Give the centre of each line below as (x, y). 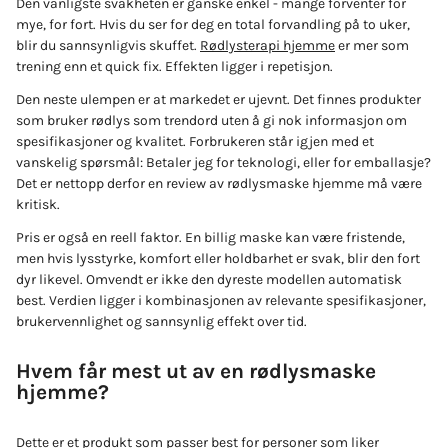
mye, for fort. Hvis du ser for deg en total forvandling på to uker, (213, 24)
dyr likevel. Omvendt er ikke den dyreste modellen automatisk (209, 279)
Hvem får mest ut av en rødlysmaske (196, 371)
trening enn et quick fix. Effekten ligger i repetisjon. (174, 66)
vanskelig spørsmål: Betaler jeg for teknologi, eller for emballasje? (223, 162)
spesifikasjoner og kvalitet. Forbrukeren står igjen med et (195, 141)
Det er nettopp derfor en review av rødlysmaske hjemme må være (219, 183)
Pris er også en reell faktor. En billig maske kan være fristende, (210, 237)
